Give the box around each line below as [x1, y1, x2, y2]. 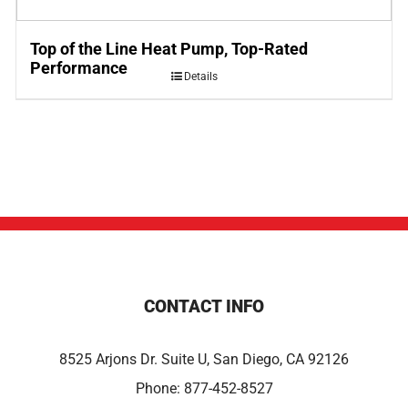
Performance [29, 58, 127, 78]
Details [183, 70, 218, 84]
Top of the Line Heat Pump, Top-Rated [29, 39, 308, 59]
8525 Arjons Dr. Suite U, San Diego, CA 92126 [59, 350, 349, 368]
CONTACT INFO [144, 295, 264, 317]
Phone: [135, 379, 184, 397]
